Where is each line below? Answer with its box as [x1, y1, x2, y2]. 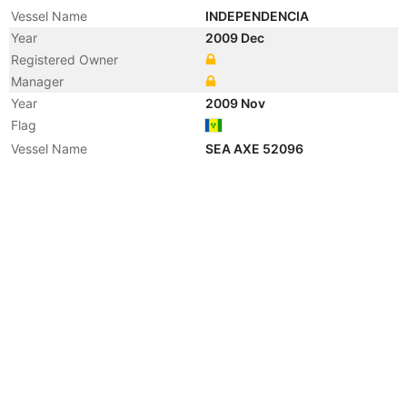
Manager [11, 74, 64, 89]
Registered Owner [11, 52, 118, 67]
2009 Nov [205, 95, 268, 111]
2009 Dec [205, 30, 267, 45]
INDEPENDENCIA [205, 8, 312, 24]
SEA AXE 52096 [205, 141, 306, 156]
